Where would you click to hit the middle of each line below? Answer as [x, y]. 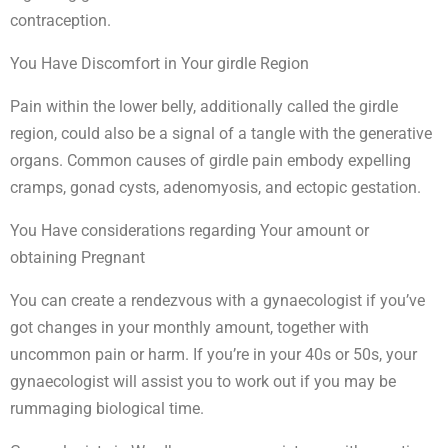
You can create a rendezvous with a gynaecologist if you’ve [217, 301]
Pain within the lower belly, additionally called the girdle [204, 107]
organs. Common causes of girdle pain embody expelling [210, 161]
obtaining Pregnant [77, 258]
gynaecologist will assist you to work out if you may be [203, 382]
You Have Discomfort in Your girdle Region [159, 64]
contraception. [60, 21]
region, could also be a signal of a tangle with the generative [221, 134]
